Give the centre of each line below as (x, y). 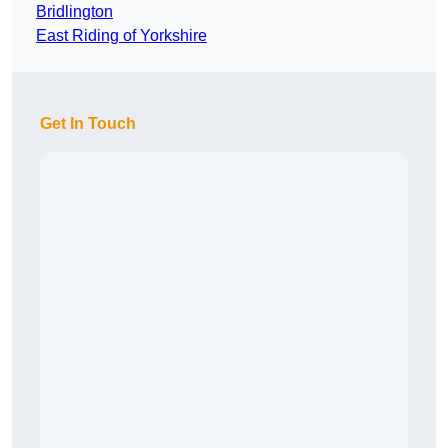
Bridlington (74, 12)
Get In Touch (88, 124)
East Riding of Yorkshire (121, 36)
